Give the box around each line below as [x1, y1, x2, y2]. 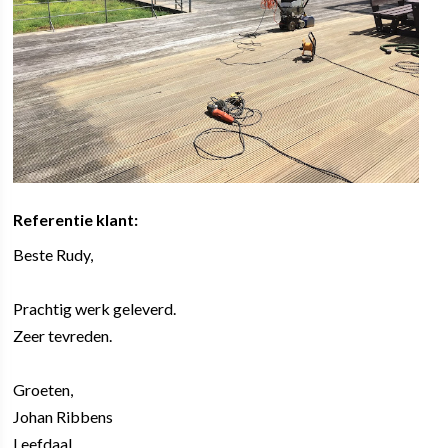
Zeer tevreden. [13, 325, 113, 345]
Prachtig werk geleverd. [13, 298, 177, 318]
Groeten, [13, 379, 74, 399]
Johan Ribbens [13, 406, 114, 426]
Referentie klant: [13, 209, 139, 229]
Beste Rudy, [13, 244, 94, 264]
